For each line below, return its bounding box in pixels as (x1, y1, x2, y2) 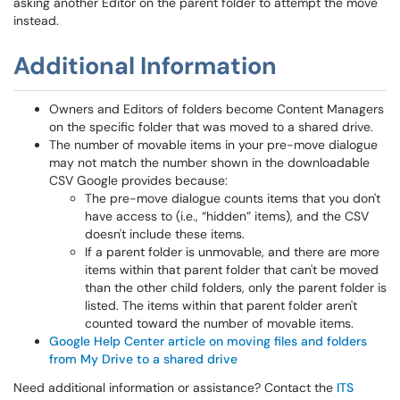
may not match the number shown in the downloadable (49, 154, 370, 171)
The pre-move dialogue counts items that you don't (85, 190, 380, 206)
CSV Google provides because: (49, 172, 231, 188)
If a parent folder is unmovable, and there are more (85, 244, 379, 260)
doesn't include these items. (85, 226, 245, 242)
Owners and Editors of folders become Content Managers (49, 101, 384, 117)
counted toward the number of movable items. (85, 315, 354, 331)
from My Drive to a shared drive (49, 351, 237, 367)
